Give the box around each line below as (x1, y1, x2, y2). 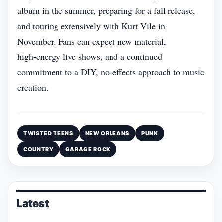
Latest (16, 197, 49, 210)
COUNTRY (23, 146, 54, 153)
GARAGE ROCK (65, 146, 111, 153)
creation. (17, 81, 49, 93)
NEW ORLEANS (85, 130, 129, 137)
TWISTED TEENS (23, 130, 73, 137)
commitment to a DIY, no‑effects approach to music (17, 66, 204, 78)
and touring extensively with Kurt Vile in (17, 20, 165, 32)
